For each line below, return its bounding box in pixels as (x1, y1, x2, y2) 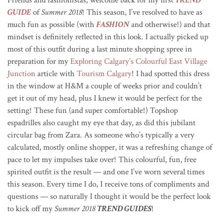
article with (35, 68, 77, 79)
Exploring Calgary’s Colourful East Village (70, 55, 207, 67)
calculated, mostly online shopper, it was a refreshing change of (7, 141, 212, 153)
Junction (7, 68, 35, 79)
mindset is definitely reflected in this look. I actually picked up (7, 31, 208, 42)
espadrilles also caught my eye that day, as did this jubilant (7, 117, 195, 128)
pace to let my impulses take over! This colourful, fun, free (7, 154, 196, 165)
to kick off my (7, 203, 55, 214)
